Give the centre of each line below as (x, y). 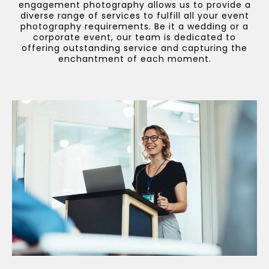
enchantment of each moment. (134, 59)
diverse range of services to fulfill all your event (134, 16)
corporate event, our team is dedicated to (134, 37)
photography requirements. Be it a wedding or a (134, 26)
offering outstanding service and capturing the (134, 48)
